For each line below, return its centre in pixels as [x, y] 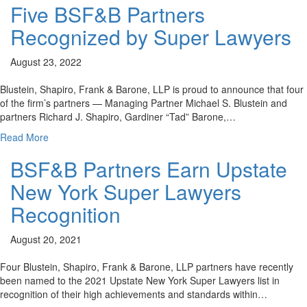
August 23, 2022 [46, 61]
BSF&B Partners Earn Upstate [149, 169]
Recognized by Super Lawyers [151, 36]
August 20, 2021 [46, 239]
